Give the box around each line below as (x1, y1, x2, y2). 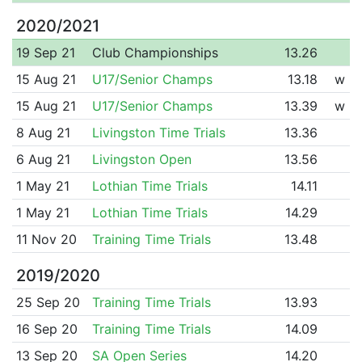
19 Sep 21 (15, 44, 75, 61)
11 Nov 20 (15, 230, 77, 247)
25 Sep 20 (15, 293, 80, 310)
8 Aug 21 (15, 124, 70, 141)
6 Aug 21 (15, 150, 70, 167)
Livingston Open (91, 150, 192, 167)
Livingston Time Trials (91, 124, 225, 141)
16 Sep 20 (15, 320, 78, 337)
